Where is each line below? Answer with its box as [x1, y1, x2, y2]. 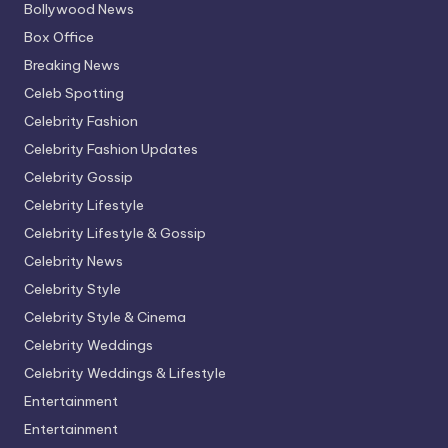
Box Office [24, 27, 94, 46]
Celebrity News [24, 251, 123, 270]
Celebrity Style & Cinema [24, 307, 186, 326]
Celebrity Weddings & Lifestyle [24, 363, 226, 382]
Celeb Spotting [24, 83, 124, 102]
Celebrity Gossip [24, 167, 133, 186]
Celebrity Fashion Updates [24, 139, 198, 158]
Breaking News [24, 55, 120, 74]
